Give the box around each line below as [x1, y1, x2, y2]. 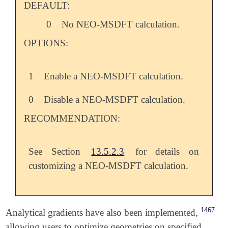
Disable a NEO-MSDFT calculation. [44, 94, 186, 105]
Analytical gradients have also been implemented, [6, 207, 201, 218]
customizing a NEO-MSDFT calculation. [28, 160, 189, 172]
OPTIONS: [23, 38, 68, 49]
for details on [126, 146, 199, 157]
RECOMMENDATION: [23, 113, 120, 124]
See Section [28, 146, 90, 157]
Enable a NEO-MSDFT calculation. [44, 71, 184, 82]
